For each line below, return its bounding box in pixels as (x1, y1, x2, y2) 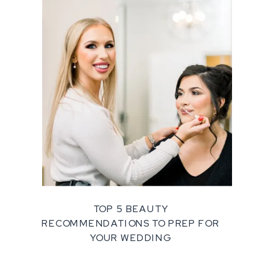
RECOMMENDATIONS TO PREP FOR (42, 217, 220, 230)
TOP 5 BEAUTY (93, 202, 169, 215)
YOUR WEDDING (89, 231, 172, 244)
